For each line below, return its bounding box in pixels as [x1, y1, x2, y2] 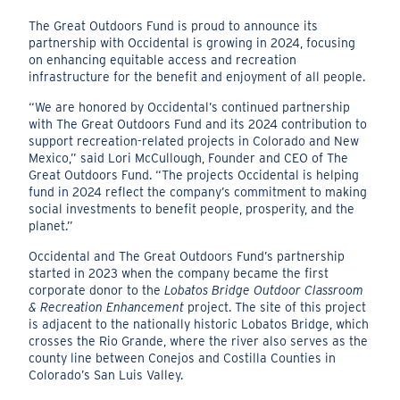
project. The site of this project [184, 300, 367, 315]
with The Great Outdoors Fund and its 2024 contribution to [29, 117, 368, 132]
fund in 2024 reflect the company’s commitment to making [29, 185, 368, 200]
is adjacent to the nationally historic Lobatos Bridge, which [29, 317, 370, 332]
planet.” [29, 219, 74, 234]
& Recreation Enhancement [29, 300, 185, 315]
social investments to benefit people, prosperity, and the [29, 202, 355, 217]
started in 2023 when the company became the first [29, 266, 329, 281]
